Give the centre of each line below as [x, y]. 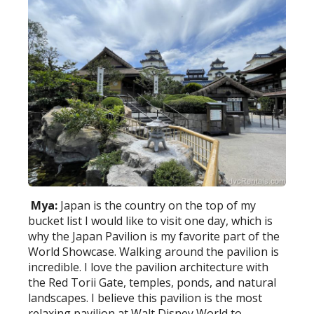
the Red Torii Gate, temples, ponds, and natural [152, 282]
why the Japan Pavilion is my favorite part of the [154, 236]
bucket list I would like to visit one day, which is [151, 221]
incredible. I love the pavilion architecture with [149, 267]
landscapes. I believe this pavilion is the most [145, 298]
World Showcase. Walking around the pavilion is [154, 252]
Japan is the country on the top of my [158, 205]
